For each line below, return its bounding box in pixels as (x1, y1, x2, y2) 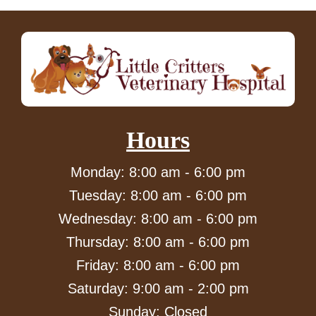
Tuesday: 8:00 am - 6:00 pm (69, 188, 247, 204)
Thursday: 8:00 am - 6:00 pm (66, 234, 250, 250)
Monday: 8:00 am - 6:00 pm (71, 164, 245, 181)
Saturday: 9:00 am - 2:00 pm (67, 281, 249, 297)
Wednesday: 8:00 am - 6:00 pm (59, 211, 257, 227)
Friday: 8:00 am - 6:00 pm (76, 257, 240, 274)
